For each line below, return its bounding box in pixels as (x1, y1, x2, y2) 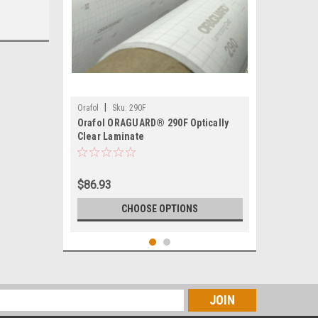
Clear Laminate (77, 131, 144, 142)
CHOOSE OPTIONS (121, 203, 198, 214)
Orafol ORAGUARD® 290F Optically (77, 117, 229, 128)
